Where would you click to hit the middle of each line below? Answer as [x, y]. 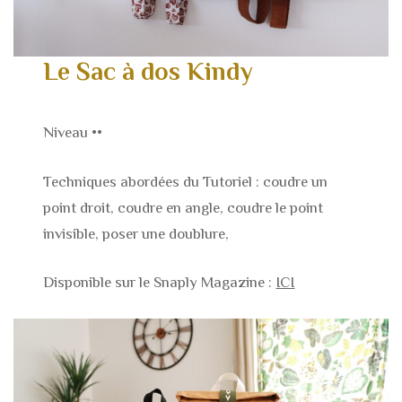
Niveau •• [73, 133]
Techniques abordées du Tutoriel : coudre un [186, 181]
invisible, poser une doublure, [138, 233]
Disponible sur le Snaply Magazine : [160, 283]
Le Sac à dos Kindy [148, 71]
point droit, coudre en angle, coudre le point [184, 207]
